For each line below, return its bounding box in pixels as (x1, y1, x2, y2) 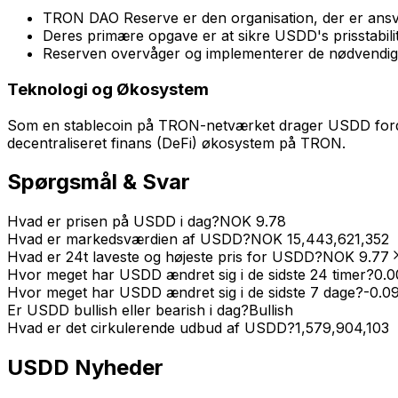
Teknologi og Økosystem (7, 78, 209, 99)
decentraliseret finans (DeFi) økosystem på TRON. (7, 133, 346, 152)
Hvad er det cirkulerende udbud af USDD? (7, 319, 295, 338)
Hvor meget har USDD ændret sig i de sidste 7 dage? (7, 283, 363, 302)
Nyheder (75, 354, 163, 381)
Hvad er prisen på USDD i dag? (7, 212, 219, 231)
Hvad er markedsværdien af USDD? (7, 230, 251, 249)
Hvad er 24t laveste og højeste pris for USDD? (7, 248, 322, 267)
